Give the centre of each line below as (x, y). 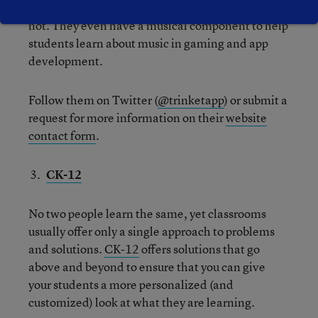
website (246, 117)
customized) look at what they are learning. (142, 302)
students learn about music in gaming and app (148, 43)
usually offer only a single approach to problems (152, 231)
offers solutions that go (199, 249)
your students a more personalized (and (131, 284)
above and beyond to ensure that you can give (147, 267)
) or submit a (256, 100)
